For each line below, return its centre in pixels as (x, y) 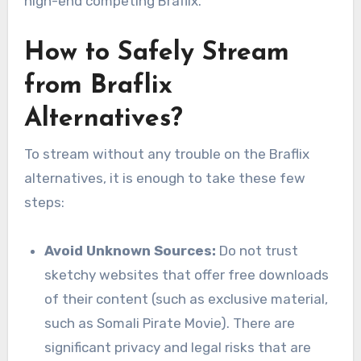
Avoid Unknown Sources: (131, 250)
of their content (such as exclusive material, (187, 299)
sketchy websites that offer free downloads (187, 274)
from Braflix (98, 87)
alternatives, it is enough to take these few (164, 178)
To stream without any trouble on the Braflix (166, 154)
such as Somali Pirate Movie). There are (170, 323)
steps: (44, 202)
